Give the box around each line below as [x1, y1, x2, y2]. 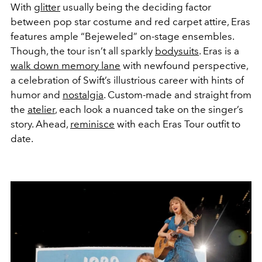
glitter [34, 1, 60, 13]
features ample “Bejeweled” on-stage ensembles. [11, 30, 234, 43]
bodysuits [155, 45, 199, 57]
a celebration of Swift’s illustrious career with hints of [11, 74, 244, 87]
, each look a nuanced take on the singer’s [55, 104, 243, 116]
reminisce [70, 118, 115, 130]
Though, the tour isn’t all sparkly [11, 45, 155, 57]
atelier [27, 104, 55, 116]
